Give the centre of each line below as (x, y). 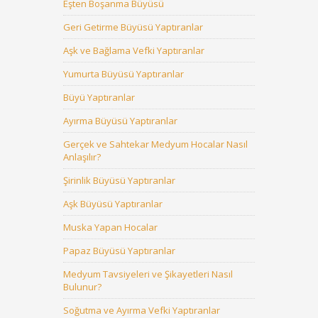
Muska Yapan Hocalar (110, 227)
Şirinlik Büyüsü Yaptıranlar (119, 180)
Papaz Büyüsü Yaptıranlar (119, 251)
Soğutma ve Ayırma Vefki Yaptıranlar (142, 310)
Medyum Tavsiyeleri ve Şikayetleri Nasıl (148, 274)
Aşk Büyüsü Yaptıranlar (113, 204)
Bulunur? (82, 287)
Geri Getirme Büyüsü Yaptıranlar (133, 27)
